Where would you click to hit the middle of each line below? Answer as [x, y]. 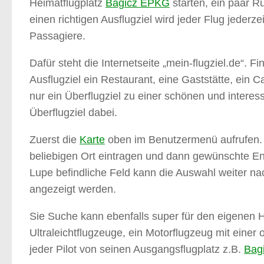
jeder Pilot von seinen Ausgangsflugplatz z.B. [137, 250]
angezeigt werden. [73, 189]
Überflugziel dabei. [73, 113]
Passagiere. [57, 36]
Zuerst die [55, 140]
